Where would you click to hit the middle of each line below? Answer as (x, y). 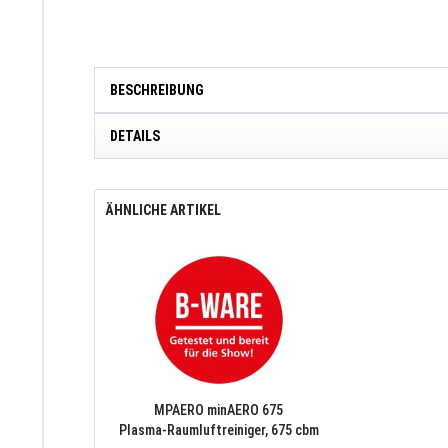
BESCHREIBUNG (157, 90)
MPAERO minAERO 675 (218, 410)
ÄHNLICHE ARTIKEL (163, 210)
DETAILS (135, 136)
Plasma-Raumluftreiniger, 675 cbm (218, 430)
